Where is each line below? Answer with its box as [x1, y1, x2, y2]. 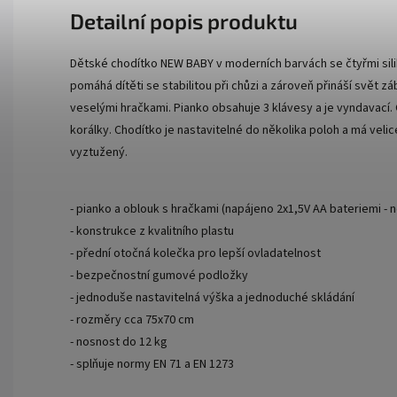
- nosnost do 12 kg [70, 333, 167, 352]
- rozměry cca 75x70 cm [70, 311, 194, 330]
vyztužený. [70, 144, 128, 162]
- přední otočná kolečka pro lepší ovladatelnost [70, 245, 321, 263]
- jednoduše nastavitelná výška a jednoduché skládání [70, 289, 354, 307]
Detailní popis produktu [70, 8, 298, 35]
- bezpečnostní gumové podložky [70, 267, 248, 285]
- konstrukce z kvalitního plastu [70, 222, 234, 241]
